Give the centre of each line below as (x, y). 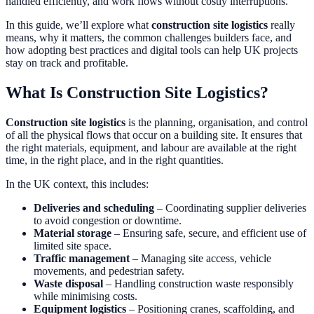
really (281, 25)
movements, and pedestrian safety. (109, 271)
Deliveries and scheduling (94, 207)
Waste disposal (68, 283)
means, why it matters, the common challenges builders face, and (149, 37)
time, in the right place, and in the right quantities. (115, 160)
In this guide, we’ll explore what (78, 25)
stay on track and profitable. (67, 62)
